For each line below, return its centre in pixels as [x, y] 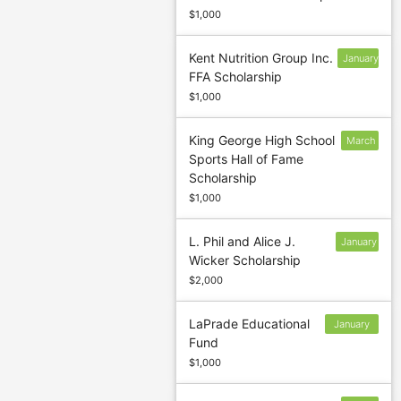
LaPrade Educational [250, 324]
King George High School [262, 141]
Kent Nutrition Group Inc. [261, 58]
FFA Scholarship [236, 77]
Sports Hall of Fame [247, 159]
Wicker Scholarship [245, 260]
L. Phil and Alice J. [243, 242]
